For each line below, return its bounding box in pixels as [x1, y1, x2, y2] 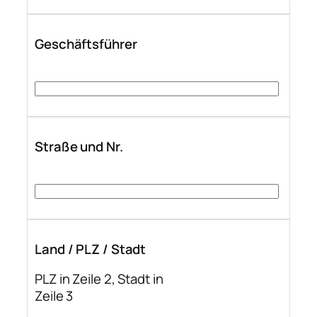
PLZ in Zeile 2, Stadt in [35, 270, 163, 289]
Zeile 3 [35, 287, 74, 306]
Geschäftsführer [35, 34, 137, 53]
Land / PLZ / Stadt [35, 239, 146, 258]
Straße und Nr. [35, 137, 123, 156]
